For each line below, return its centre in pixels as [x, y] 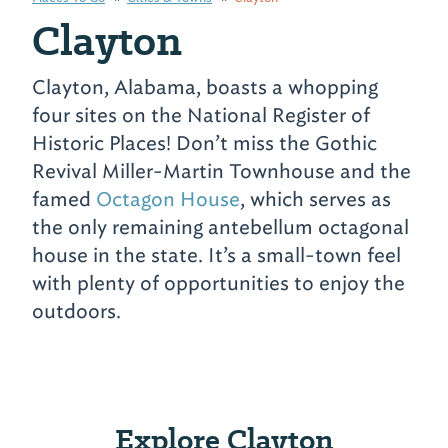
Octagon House [168, 198]
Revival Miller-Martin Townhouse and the [221, 170]
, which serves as [315, 198]
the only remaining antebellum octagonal [220, 226]
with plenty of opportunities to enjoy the [218, 282]
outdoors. [76, 310]
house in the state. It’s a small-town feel [216, 254]
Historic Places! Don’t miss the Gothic [204, 142]
